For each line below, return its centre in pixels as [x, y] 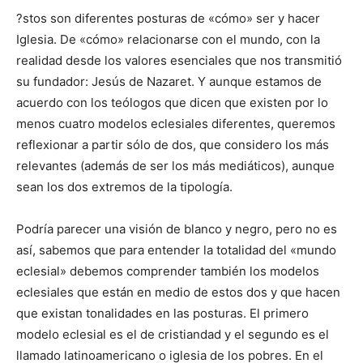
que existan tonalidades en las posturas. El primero [162, 314]
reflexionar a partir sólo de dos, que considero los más [173, 145]
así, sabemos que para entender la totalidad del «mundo [176, 250]
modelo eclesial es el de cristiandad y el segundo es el [173, 335]
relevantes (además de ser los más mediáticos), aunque [175, 166]
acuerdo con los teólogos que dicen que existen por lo [172, 103]
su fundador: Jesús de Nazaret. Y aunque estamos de [169, 82]
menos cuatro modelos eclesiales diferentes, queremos [176, 124]
